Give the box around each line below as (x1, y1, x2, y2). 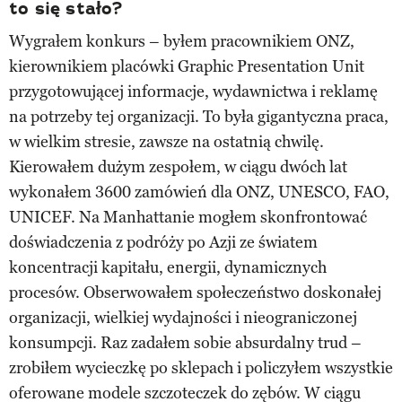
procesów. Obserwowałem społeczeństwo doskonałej (9, 282, 381, 302)
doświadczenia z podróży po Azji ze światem (9, 232, 318, 252)
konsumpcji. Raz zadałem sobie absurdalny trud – (9, 332, 362, 353)
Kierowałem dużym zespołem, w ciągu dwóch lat (9, 156, 347, 177)
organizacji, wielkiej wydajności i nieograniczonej (9, 307, 357, 328)
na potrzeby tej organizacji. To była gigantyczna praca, (9, 106, 389, 127)
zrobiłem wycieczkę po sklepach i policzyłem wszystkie (9, 357, 393, 378)
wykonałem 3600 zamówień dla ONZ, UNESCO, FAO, (9, 181, 389, 202)
